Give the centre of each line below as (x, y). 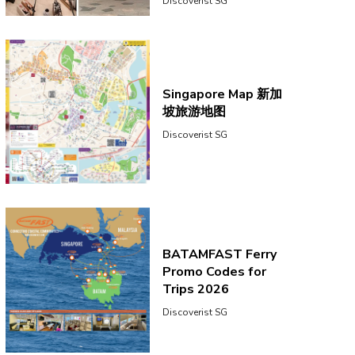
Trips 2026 (196, 289)
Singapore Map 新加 (223, 95)
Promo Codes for (215, 271)
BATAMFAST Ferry (220, 254)
